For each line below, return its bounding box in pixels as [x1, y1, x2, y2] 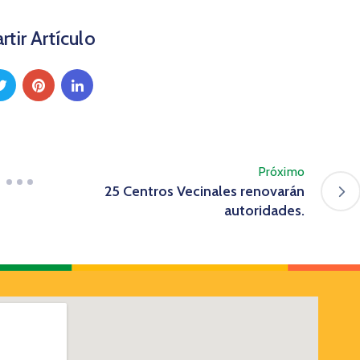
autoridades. [224, 202, 305, 220]
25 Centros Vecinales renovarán [104, 182, 305, 201]
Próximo [257, 164, 305, 180]
